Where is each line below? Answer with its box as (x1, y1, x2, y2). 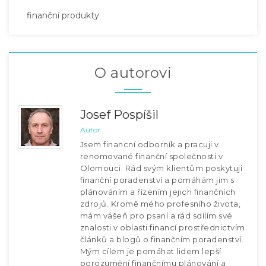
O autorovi (94, 64, 172, 81)
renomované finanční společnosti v (80, 151, 223, 161)
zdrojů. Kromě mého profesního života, (80, 198, 240, 208)
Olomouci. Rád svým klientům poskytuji (80, 163, 242, 173)
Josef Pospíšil (80, 107, 159, 122)
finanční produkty (27, 9, 99, 21)
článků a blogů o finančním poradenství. (80, 234, 243, 244)
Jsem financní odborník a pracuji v (80, 139, 219, 149)
